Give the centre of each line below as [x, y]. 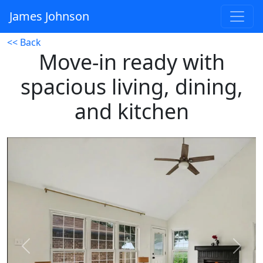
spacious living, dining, [131, 86]
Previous [44, 252]
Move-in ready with [131, 62]
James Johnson [49, 16]
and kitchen [131, 111]
